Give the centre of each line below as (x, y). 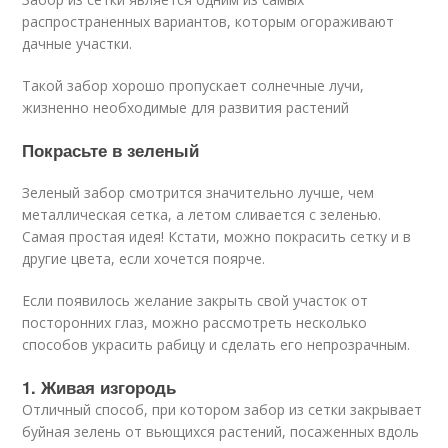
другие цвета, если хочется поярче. (144, 259)
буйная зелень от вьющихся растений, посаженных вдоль (221, 432)
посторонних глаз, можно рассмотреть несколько (195, 323)
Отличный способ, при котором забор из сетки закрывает (222, 410)
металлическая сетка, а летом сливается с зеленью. (202, 215)
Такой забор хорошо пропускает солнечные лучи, (193, 86)
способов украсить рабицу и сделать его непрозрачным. (216, 345)
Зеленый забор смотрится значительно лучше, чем (198, 193)
